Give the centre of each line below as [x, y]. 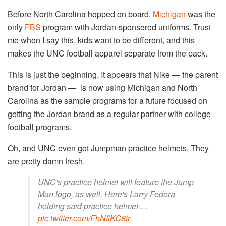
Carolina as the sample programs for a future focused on [107, 101]
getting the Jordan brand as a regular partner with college [109, 114]
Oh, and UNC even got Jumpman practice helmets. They [108, 148]
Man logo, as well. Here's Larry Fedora [106, 194]
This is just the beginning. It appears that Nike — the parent [113, 75]
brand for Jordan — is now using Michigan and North [102, 88]
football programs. [41, 127]
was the [201, 14]
